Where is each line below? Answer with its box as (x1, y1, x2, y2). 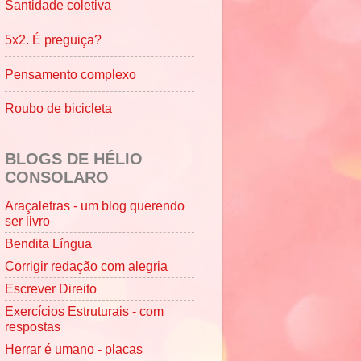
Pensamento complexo (5, 66, 136, 81)
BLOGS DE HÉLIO (5, 149, 143, 168)
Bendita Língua (5, 235, 92, 251)
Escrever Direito (5, 280, 97, 296)
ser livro (5, 213, 50, 228)
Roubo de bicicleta (5, 101, 112, 116)
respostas (5, 319, 60, 334)
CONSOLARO (5, 168, 109, 186)
